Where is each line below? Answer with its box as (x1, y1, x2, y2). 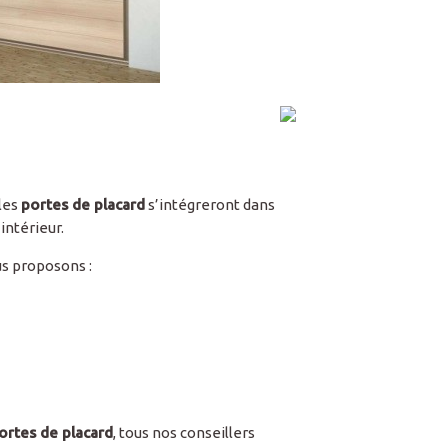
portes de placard (21, 195, 146, 213)
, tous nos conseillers (113, 423, 256, 441)
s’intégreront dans (145, 195, 276, 213)
